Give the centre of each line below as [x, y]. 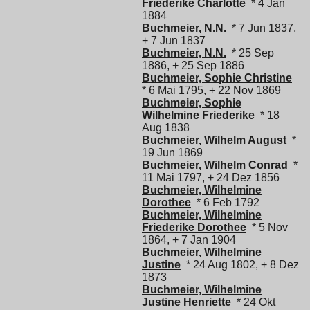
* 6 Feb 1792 [225, 203]
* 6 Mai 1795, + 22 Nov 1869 [211, 91]
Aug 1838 [166, 128]
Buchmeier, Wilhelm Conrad [215, 165]
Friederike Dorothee [194, 228]
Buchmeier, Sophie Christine [217, 78]
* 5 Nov [267, 228]
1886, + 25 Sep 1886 [193, 66]
